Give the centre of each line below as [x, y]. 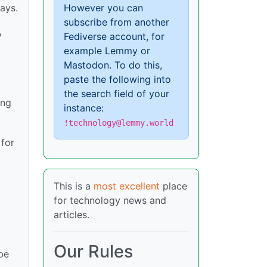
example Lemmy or [107, 51]
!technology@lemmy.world [119, 123]
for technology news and [110, 201]
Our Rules [93, 252]
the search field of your [117, 94]
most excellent [127, 186]
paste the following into [117, 80]
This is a [74, 186]
